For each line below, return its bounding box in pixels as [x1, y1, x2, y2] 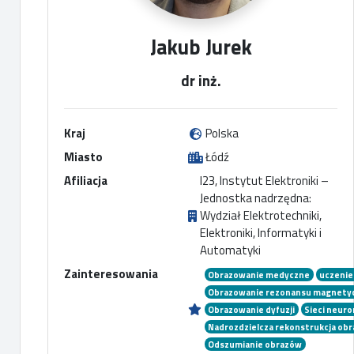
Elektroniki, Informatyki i [199, 224, 322, 242]
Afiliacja [64, 171, 107, 190]
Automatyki [199, 241, 261, 259]
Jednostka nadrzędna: [199, 189, 311, 207]
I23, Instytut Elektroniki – [199, 171, 329, 190]
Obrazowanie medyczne [208, 268, 311, 281]
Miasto [64, 148, 103, 166]
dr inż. [180, 70, 221, 92]
